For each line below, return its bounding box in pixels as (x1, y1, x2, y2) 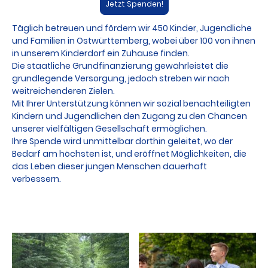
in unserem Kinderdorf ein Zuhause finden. (12, 47, 191, 60)
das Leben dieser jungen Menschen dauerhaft (12, 160, 207, 173)
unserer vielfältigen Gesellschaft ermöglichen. (12, 123, 209, 135)
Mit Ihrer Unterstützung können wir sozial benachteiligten (12, 98, 251, 110)
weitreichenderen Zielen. (12, 85, 117, 98)
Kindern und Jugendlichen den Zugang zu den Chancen (12, 110, 247, 123)
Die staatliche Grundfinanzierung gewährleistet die (12, 60, 229, 72)
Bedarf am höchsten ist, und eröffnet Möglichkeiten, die (12, 148, 246, 160)
